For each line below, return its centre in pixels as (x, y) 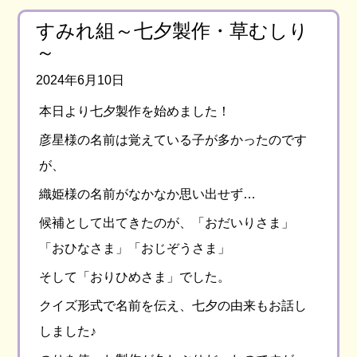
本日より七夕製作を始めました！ (135, 111)
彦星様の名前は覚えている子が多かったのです (173, 139)
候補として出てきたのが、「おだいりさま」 (167, 222)
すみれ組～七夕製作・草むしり (173, 30)
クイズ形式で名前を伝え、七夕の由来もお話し (173, 305)
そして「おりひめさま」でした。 (135, 277)
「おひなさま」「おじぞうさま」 (135, 248)
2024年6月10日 (80, 80)
